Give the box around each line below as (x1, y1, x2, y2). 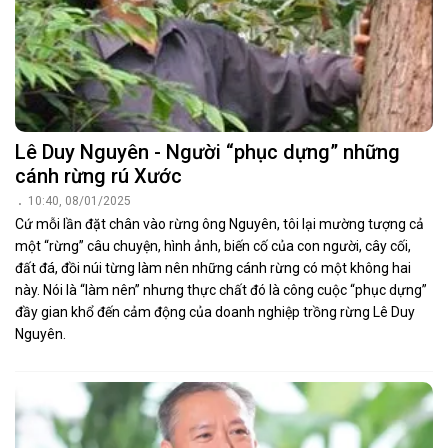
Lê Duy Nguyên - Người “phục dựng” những (15, 139, 400, 164)
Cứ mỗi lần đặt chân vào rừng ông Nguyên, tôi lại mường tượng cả (15, 215, 424, 232)
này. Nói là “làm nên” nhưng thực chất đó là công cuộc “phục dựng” (15, 281, 427, 298)
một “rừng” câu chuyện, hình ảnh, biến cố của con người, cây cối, (15, 237, 411, 254)
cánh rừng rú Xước (15, 163, 182, 188)
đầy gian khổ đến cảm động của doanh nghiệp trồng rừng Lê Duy (15, 303, 415, 320)
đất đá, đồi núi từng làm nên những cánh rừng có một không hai (15, 259, 411, 276)
